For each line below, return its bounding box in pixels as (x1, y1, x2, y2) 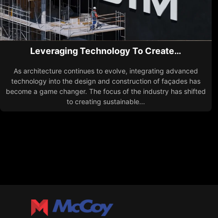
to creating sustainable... (66, 97, 145, 106)
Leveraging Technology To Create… (30, 46, 182, 56)
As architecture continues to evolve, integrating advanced (13, 67, 198, 75)
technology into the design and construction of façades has (11, 77, 200, 86)
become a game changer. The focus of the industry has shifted (5, 87, 206, 96)
